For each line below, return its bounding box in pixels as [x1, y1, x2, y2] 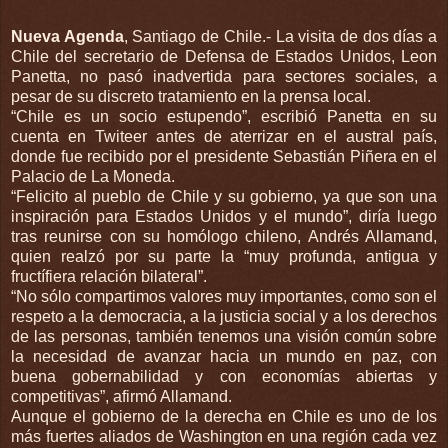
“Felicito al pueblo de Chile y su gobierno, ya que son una [11, 187, 437, 205]
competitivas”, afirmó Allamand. [11, 387, 232, 405]
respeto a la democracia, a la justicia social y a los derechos [11, 307, 437, 325]
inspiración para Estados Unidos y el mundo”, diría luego [11, 207, 437, 225]
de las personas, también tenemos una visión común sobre [11, 327, 437, 345]
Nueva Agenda [11, 27, 124, 45]
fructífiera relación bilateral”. [11, 267, 207, 285]
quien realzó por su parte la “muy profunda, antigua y [11, 247, 437, 265]
